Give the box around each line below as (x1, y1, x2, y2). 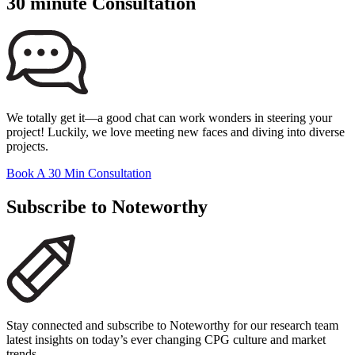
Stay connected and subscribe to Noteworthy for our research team (6, 319, 338, 333)
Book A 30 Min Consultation (6, 166, 151, 181)
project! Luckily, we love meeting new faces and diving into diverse (6, 125, 345, 139)
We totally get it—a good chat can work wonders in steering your (6, 111, 332, 125)
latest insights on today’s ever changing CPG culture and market (6, 333, 326, 347)
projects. (6, 139, 48, 154)
